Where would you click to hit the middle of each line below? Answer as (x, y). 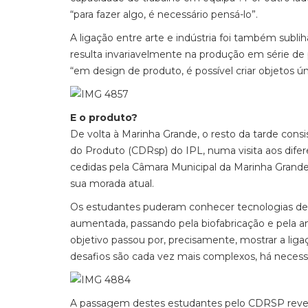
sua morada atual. (112, 184)
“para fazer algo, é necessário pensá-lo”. (164, 14)
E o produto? (104, 118)
